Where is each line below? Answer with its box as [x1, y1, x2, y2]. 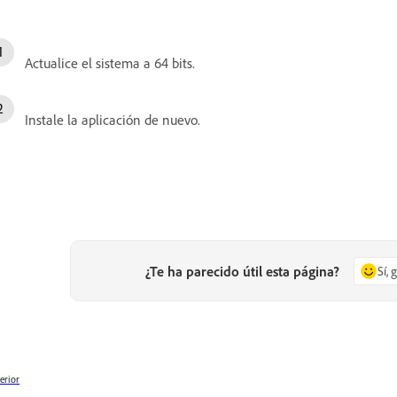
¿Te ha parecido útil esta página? [145, 261, 340, 280]
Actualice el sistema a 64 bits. [25, 54, 195, 73]
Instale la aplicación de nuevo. [25, 111, 200, 129]
